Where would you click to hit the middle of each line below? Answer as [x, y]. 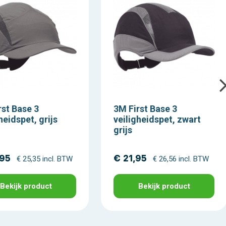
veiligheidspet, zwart [157, 120]
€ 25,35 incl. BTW [45, 159]
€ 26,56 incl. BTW [181, 159]
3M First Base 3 [145, 109]
